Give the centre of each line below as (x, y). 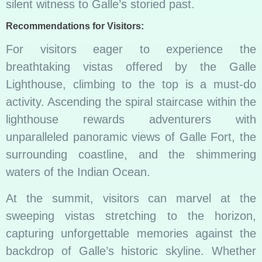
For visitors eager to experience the (131, 49)
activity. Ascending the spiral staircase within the (131, 102)
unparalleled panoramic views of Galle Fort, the (131, 137)
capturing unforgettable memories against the (131, 233)
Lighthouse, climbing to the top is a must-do (131, 85)
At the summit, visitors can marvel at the (131, 198)
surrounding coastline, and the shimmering (131, 155)
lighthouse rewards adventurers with (131, 120)
